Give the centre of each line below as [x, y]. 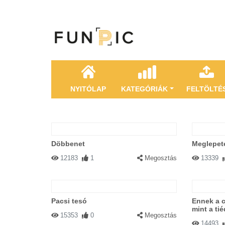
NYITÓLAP [88, 89]
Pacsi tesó [69, 201]
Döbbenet [68, 144]
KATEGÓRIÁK [144, 89]
